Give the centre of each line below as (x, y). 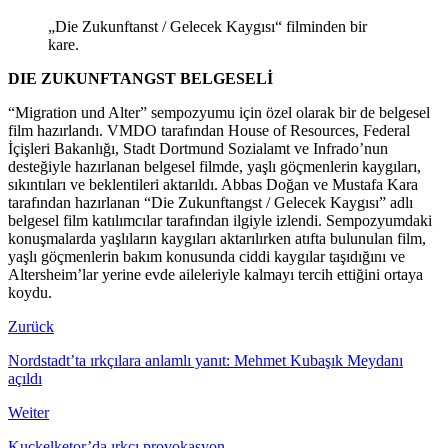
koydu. (30, 292)
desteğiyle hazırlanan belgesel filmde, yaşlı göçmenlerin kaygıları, (214, 166)
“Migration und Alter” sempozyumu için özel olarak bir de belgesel (219, 112)
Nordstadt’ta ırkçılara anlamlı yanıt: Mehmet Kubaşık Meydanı (205, 360)
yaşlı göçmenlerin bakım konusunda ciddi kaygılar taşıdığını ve (206, 256)
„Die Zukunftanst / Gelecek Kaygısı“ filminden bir (207, 26)
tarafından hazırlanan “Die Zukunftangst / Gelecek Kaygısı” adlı (210, 202)
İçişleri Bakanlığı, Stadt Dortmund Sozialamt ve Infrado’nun (198, 148)
